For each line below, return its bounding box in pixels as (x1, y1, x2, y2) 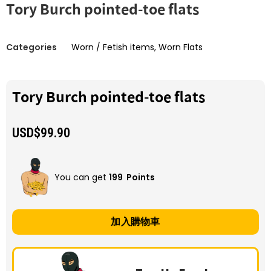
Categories (6, 41, 57, 53)
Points (123, 171, 157, 184)
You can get (54, 171, 109, 184)
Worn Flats (158, 41, 203, 53)
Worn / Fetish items (71, 41, 154, 53)
